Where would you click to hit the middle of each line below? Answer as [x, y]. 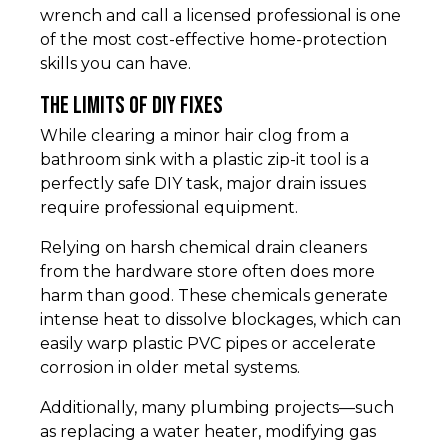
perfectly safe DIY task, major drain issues [203, 184]
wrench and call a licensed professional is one [220, 16]
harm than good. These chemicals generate [214, 296]
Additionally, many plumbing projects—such [217, 408]
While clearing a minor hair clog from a [194, 136]
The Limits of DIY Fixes [131, 106]
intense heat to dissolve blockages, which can [220, 320]
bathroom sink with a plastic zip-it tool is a [204, 160]
